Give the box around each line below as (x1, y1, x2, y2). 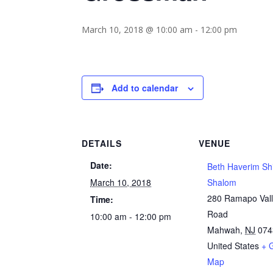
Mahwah (207, 224, 241, 236)
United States (207, 239, 260, 252)
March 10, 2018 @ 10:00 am (82, 24, 193, 35)
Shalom (207, 176, 237, 188)
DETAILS (82, 137, 122, 149)
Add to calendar (112, 82, 179, 94)
